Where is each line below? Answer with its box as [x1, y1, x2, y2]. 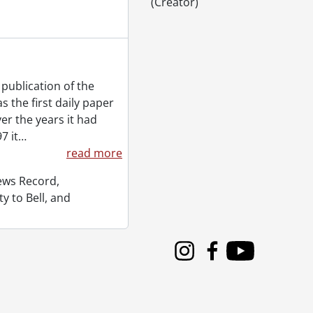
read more [66, 145, 122, 161]
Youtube [226, 250, 271, 266]
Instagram [170, 250, 224, 266]
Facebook [198, 250, 249, 266]
